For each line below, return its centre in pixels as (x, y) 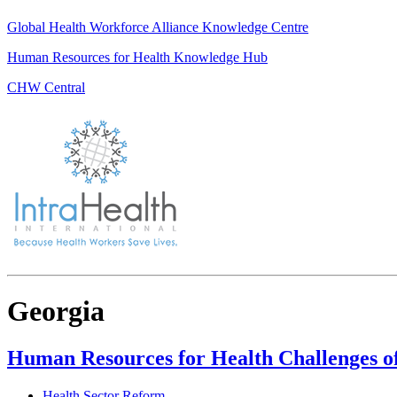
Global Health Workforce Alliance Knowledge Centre (158, 27)
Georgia (56, 311)
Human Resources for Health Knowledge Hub (137, 57)
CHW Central (46, 87)
